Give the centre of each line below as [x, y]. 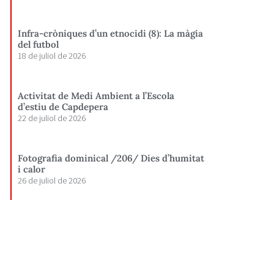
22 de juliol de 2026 [52, 118]
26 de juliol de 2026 [52, 180]
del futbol [39, 44]
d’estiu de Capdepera [63, 106]
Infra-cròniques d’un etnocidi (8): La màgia [111, 33]
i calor [32, 169]
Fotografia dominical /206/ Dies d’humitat [111, 158]
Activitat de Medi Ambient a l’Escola [96, 95]
